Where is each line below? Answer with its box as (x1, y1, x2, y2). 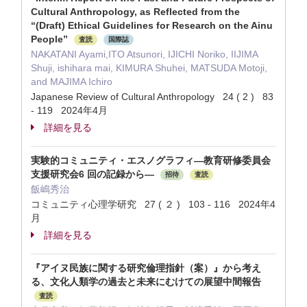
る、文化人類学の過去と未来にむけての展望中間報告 (31, 276, 261, 287)
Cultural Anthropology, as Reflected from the (31, 6, 240, 17)
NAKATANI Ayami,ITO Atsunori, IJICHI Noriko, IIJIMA (31, 49, 258, 60)
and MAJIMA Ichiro (31, 76, 112, 87)
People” (31, 34, 71, 45)
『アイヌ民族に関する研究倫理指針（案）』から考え (31, 262, 261, 273)
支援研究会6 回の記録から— (31, 169, 157, 180)
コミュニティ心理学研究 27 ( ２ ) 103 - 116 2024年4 (31, 199, 275, 210)
